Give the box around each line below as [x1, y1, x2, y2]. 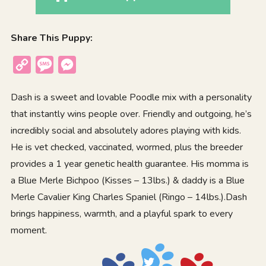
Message [53, 58, 95, 71]
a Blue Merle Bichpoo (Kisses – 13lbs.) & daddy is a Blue [10, 173, 245, 187]
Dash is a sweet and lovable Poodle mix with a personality [10, 90, 252, 104]
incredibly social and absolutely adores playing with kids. [10, 123, 241, 137]
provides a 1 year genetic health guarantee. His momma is [10, 157, 249, 170]
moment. [10, 223, 47, 237]
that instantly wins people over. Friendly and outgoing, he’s [10, 107, 252, 121]
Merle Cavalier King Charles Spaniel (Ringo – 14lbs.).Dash [10, 190, 247, 204]
